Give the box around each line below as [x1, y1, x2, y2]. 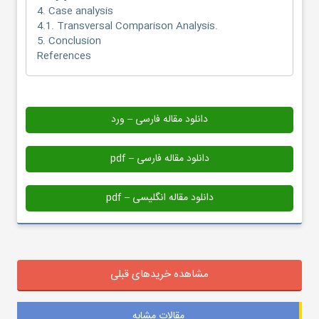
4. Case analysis [37, 2, 113, 20]
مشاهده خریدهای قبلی [110, 265, 209, 283]
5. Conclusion [37, 32, 101, 50]
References [37, 47, 91, 65]
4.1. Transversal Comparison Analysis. [37, 17, 218, 35]
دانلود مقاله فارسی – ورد [111, 110, 208, 128]
